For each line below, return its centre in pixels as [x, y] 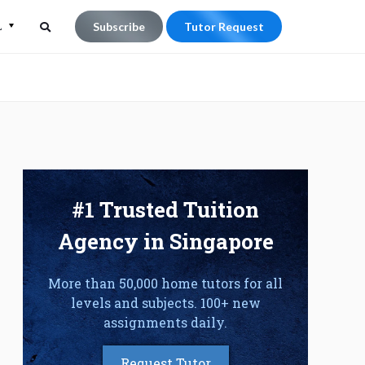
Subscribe [119, 26]
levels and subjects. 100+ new [165, 303]
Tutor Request [224, 26]
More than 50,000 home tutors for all [165, 283]
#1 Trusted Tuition [165, 209]
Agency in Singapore [165, 241]
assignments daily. [165, 322]
